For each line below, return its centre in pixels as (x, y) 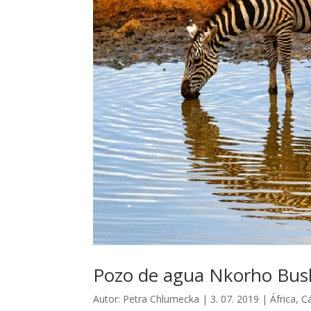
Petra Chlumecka (161, 299)
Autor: (108, 299)
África (283, 299)
